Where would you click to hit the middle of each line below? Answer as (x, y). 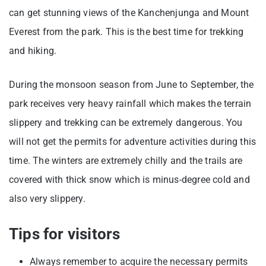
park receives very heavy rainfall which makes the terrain (130, 104)
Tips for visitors (65, 234)
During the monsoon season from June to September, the (132, 85)
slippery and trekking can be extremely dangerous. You (126, 123)
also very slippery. (48, 199)
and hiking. (34, 51)
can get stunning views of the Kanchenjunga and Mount (129, 13)
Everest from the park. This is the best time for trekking (126, 32)
